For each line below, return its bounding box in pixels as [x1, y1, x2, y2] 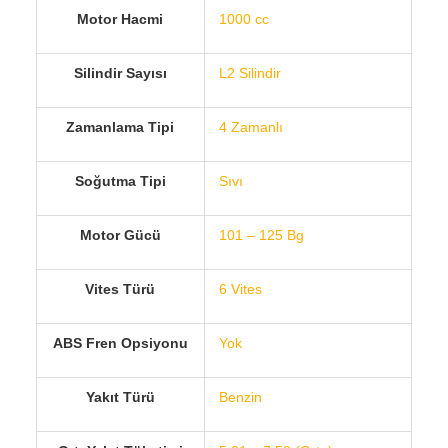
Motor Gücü [79, 226, 161, 243]
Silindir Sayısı [73, 64, 167, 81]
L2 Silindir [218, 64, 281, 81]
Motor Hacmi [77, 10, 164, 27]
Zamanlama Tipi [66, 118, 175, 135]
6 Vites [218, 280, 262, 297]
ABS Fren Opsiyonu [52, 334, 188, 351]
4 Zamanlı [218, 118, 283, 135]
